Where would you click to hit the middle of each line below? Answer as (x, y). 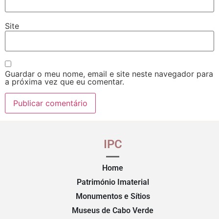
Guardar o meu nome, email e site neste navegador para (109, 74)
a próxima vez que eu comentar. (65, 82)
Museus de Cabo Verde (113, 210)
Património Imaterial (113, 182)
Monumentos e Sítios (113, 196)
